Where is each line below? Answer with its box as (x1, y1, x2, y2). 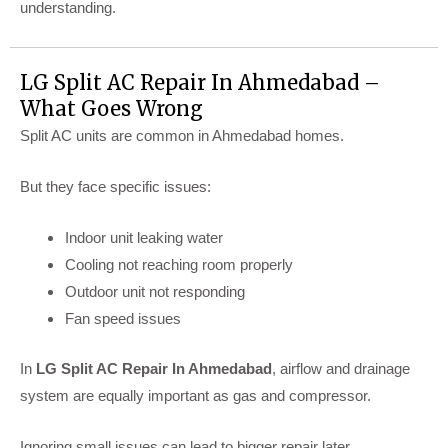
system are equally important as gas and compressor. (20, 386, 371, 404)
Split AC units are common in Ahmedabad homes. (20, 127, 344, 145)
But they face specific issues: (20, 178, 211, 196)
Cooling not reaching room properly (65, 256, 293, 274)
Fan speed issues (65, 310, 181, 328)
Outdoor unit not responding (65, 283, 245, 301)
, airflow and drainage (272, 359, 410, 377)
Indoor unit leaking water (65, 229, 223, 247)
